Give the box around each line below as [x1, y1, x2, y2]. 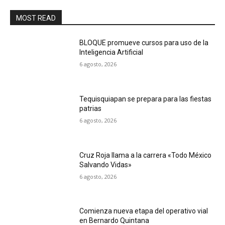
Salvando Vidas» [79, 160, 132, 169]
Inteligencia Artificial [79, 48, 144, 57]
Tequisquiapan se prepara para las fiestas [79, 94, 212, 103]
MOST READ [16, 14, 56, 23]
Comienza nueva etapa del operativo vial [79, 207, 208, 215]
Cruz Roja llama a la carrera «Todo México [79, 151, 212, 159]
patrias [79, 104, 102, 113]
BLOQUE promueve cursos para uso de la [79, 39, 209, 47]
